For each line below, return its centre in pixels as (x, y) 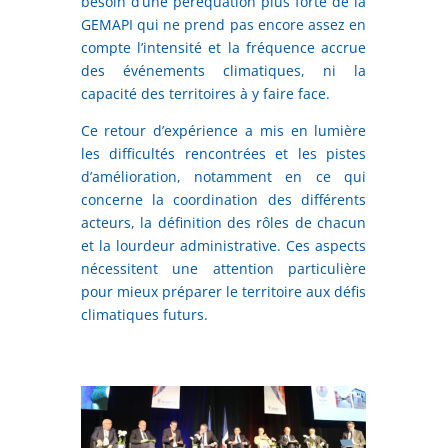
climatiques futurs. (144, 314)
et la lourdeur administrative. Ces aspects (223, 245)
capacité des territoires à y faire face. (205, 93)
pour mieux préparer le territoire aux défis (223, 291)
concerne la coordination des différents (223, 199)
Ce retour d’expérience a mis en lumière (223, 130)
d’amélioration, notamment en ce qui (223, 176)
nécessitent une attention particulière (223, 268)
